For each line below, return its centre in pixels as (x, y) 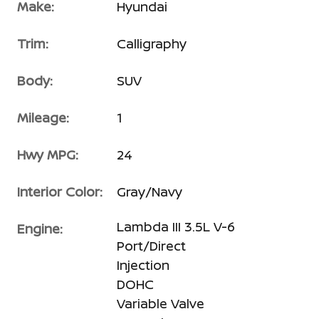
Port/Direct (151, 246)
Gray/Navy (150, 192)
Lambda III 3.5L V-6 (176, 226)
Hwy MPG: (48, 155)
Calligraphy (152, 43)
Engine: (40, 229)
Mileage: (43, 117)
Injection (143, 265)
